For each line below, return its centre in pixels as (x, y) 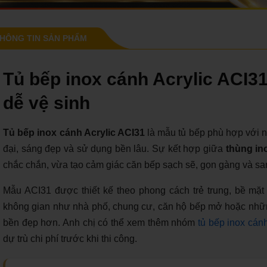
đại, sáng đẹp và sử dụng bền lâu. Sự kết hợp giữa (114, 148)
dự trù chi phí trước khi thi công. (70, 238)
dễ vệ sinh (46, 103)
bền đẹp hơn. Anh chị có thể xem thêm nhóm (100, 222)
